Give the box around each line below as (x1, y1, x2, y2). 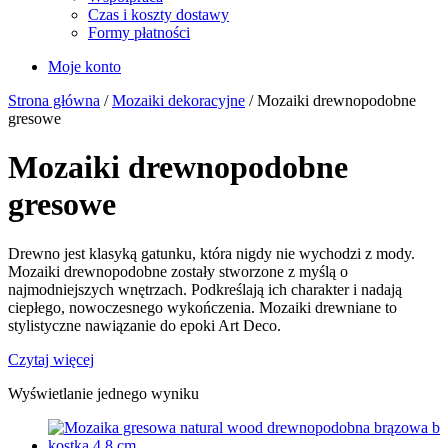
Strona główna (8, 91, 100, 109)
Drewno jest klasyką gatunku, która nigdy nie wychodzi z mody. (8, 244, 415, 262)
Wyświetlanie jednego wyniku (8, 384, 199, 402)
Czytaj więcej (8, 350, 94, 368)
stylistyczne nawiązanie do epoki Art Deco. (8, 316, 281, 334)
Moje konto (48, 57, 121, 75)
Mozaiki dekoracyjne (112, 91, 245, 109)
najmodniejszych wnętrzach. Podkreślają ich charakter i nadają (8, 280, 402, 298)
